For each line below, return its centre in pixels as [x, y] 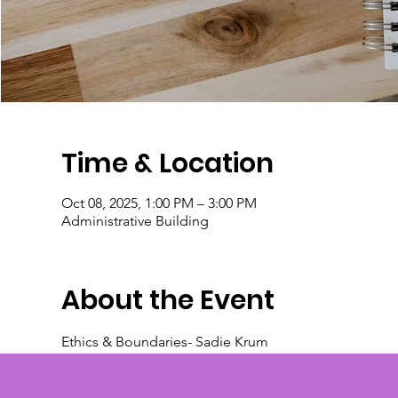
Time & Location [167, 163]
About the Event [167, 300]
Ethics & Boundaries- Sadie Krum [164, 342]
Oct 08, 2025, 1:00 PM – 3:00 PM [159, 203]
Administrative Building [135, 221]
